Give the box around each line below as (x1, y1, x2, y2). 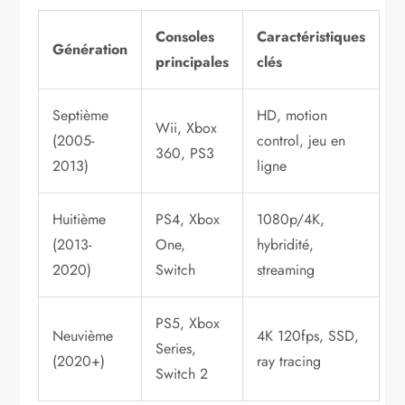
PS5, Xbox (155, 313, 221, 334)
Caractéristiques (257, 26, 366, 48)
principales (155, 52, 230, 73)
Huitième (52, 209, 107, 231)
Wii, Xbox (155, 118, 218, 139)
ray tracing (257, 351, 322, 372)
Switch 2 (155, 363, 209, 385)
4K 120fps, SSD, (257, 325, 360, 347)
